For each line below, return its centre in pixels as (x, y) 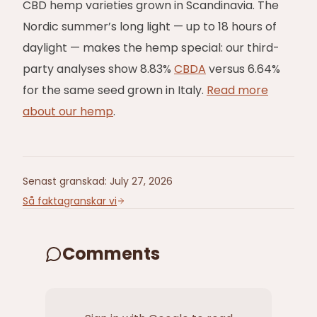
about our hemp (68, 111)
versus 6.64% (243, 69)
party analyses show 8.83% (98, 69)
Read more (237, 90)
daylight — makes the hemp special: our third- (151, 48)
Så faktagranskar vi (70, 201)
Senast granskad (64, 181)
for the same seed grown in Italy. (115, 90)
